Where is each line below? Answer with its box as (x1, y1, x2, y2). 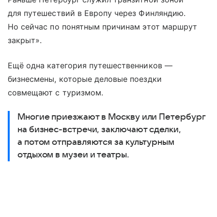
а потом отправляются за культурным (17, 137, 174, 147)
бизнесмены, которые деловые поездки (8, 74, 162, 84)
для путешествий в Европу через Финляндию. (8, 8, 186, 18)
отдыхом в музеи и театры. (17, 150, 129, 159)
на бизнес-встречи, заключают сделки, (17, 124, 181, 134)
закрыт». (8, 35, 42, 45)
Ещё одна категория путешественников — (8, 60, 172, 70)
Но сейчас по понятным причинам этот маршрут (8, 21, 198, 31)
